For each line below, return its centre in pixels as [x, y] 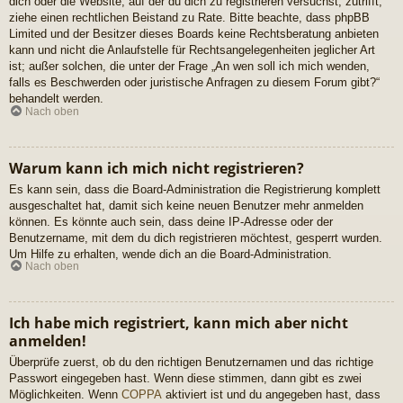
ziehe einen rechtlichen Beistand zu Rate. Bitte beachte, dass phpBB [189, 18]
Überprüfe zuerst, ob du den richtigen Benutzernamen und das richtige [191, 363]
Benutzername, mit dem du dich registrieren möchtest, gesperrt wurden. [196, 237]
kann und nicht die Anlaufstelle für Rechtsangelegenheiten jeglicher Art [192, 50]
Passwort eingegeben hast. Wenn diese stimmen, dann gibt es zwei [185, 379]
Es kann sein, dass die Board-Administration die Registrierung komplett [195, 189]
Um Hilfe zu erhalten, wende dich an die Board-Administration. [170, 254]
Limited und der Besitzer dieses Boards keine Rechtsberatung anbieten [194, 34]
